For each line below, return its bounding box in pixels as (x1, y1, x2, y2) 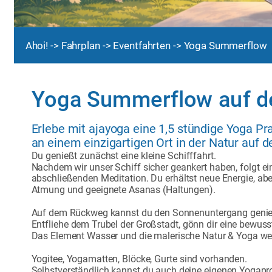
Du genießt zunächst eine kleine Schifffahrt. (31, 149, 216, 161)
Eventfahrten (113, 39, 173, 52)
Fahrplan (61, 39, 103, 52)
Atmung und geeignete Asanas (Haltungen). (31, 184, 216, 196)
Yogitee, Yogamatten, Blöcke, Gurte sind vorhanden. (31, 253, 250, 265)
